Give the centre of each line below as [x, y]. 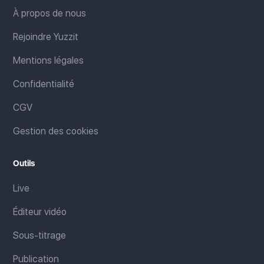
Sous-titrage [40, 236]
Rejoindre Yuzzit [46, 37]
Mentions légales [49, 61]
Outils [24, 164]
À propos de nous [50, 14]
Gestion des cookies [56, 131]
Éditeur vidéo [40, 212]
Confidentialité [44, 84]
